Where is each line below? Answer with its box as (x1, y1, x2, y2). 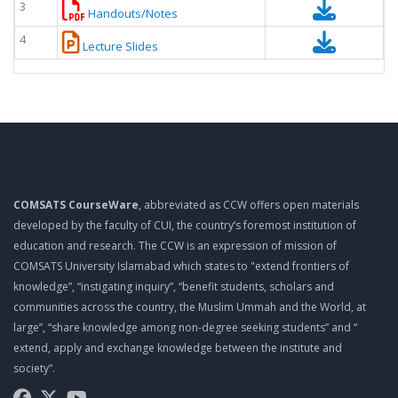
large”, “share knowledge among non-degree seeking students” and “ (13, 320, 357, 336)
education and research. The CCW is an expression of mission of (13, 238, 337, 254)
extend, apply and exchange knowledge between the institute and (13, 340, 342, 356)
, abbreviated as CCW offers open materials (139, 197, 359, 213)
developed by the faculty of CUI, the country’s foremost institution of (13, 218, 356, 234)
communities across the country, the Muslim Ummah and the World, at (13, 299, 366, 315)
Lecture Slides (80, 38, 158, 55)
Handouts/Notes (85, 5, 178, 22)
